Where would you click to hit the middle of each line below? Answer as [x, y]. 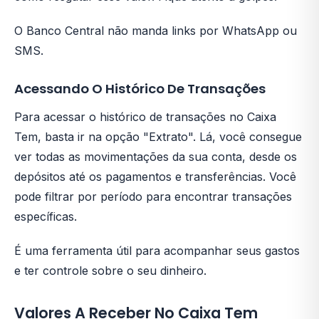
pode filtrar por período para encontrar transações [153, 197]
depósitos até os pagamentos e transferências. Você [155, 177]
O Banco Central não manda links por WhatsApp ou [156, 31]
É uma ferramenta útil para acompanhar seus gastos [157, 251]
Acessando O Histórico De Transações [140, 89]
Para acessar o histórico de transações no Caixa [145, 117]
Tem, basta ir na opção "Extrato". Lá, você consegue [158, 137]
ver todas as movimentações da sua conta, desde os [156, 157]
